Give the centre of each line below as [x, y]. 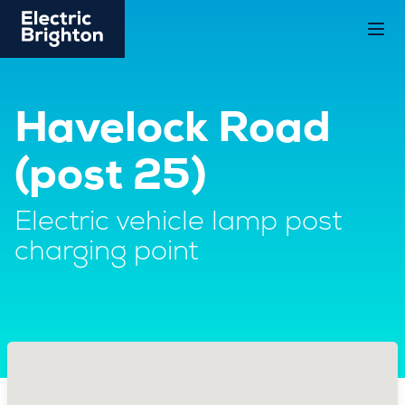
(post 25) [110, 179]
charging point [106, 254]
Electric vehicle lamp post [178, 224]
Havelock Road [173, 132]
